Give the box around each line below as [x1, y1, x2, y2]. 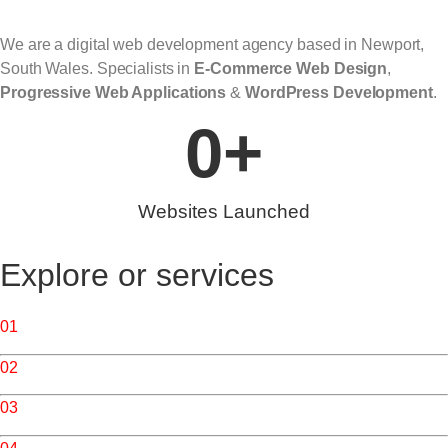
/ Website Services [22, 399, 154, 417]
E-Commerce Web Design [194, 60, 388, 77]
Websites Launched [138, 201, 310, 223]
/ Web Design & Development [22, 318, 232, 336]
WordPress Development [244, 84, 433, 101]
